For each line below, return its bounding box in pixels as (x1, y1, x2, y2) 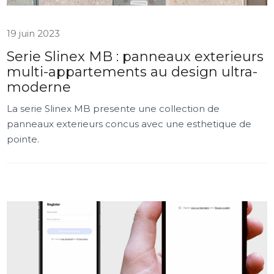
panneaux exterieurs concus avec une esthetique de (7, 118, 252, 130)
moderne (7, 79, 72, 95)
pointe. (7, 133, 40, 145)
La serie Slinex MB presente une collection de (7, 103, 220, 114)
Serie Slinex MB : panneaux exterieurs (7, 48, 264, 65)
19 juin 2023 (7, 28, 61, 39)
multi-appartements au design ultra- (7, 64, 258, 80)
